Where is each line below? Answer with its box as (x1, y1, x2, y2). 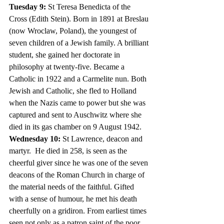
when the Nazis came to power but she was (9, 98, 147, 107)
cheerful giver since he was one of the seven (9, 158, 150, 167)
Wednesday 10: (9, 134, 62, 143)
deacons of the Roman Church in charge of (9, 170, 146, 179)
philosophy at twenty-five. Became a (9, 62, 126, 71)
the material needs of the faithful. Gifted (9, 182, 136, 191)
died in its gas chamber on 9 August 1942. (9, 122, 141, 131)
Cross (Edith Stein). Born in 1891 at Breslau (9, 14, 150, 23)
